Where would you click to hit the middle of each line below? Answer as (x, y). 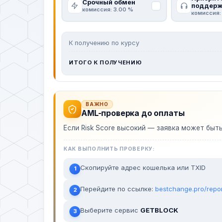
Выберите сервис (110, 210)
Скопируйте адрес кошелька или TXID (143, 167)
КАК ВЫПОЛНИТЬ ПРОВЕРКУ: (109, 149)
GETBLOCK (159, 210)
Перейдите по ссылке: (118, 189)
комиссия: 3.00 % (108, 9)
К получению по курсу (104, 43)
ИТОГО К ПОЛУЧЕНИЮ (106, 62)
